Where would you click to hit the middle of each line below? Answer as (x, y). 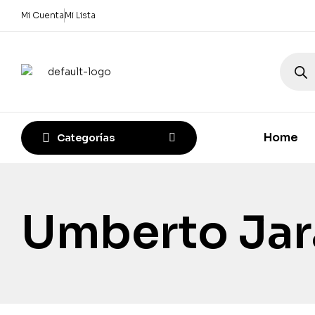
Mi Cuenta (43, 15)
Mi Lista (80, 15)
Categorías (86, 137)
